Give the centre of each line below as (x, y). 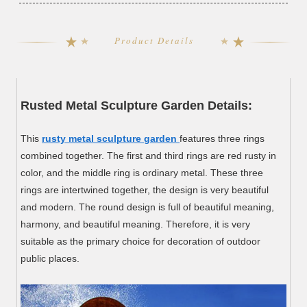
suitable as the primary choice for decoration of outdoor (141, 242)
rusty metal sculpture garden (110, 139)
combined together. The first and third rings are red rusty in (149, 156)
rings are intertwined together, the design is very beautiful (145, 190)
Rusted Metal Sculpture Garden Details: (137, 106)
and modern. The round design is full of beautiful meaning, (148, 207)
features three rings (222, 139)
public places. (50, 259)
